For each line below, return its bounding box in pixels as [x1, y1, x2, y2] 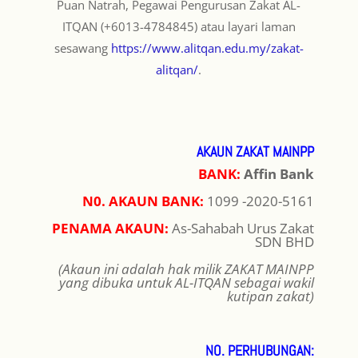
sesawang [54, 40, 111, 57]
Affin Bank [244, 165, 315, 184]
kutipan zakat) [227, 287, 315, 306]
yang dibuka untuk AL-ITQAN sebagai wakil [59, 273, 315, 292]
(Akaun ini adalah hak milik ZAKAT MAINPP [58, 260, 315, 279]
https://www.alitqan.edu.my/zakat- [110, 40, 304, 57]
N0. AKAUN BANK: [82, 192, 205, 211]
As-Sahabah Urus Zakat [169, 219, 315, 238]
